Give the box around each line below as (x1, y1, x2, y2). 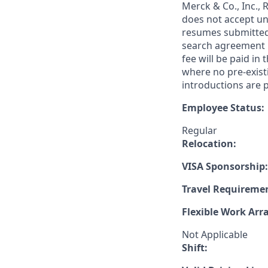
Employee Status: (182, 101, 264, 114)
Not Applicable (182, 228, 248, 241)
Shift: (182, 241, 208, 254)
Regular (182, 124, 217, 137)
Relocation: (182, 137, 236, 150)
